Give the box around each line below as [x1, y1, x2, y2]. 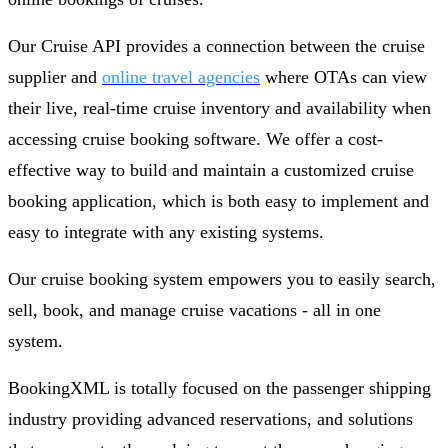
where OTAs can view [260, 66, 427, 87]
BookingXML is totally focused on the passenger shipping [8, 377, 431, 398]
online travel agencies [102, 66, 260, 87]
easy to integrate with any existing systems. [8, 221, 329, 242]
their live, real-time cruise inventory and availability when [8, 97, 431, 118]
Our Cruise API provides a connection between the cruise [8, 35, 425, 56]
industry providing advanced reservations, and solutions [8, 408, 413, 429]
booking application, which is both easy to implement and [8, 190, 429, 211]
